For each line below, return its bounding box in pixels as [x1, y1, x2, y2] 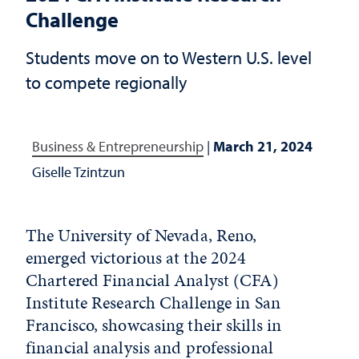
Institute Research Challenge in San [26, 290, 280, 315]
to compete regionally [26, 71, 187, 94]
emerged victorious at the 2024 [26, 245, 247, 270]
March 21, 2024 [213, 137, 313, 155]
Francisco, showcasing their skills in [26, 313, 282, 337]
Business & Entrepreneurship [32, 137, 204, 155]
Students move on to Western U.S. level [26, 46, 312, 69]
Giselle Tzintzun [32, 163, 125, 181]
